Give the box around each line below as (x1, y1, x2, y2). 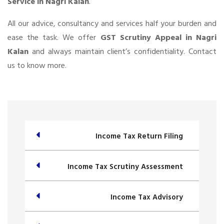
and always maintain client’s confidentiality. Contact (28, 45, 216, 58)
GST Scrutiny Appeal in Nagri (100, 31, 217, 44)
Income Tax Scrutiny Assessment (67, 160, 183, 173)
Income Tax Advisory (110, 191, 183, 204)
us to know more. (7, 59, 66, 72)
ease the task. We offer (7, 31, 100, 44)
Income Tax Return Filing (95, 130, 183, 143)
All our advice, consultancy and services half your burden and (7, 17, 216, 30)
